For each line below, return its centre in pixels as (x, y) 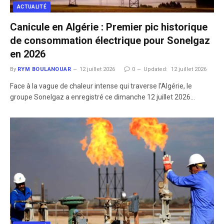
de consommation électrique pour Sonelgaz (110, 40)
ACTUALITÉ (32, 7)
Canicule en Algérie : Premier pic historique (109, 27)
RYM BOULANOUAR (44, 69)
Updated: (156, 69)
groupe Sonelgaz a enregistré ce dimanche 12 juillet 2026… (102, 97)
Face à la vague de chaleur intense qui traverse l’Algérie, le (101, 86)
